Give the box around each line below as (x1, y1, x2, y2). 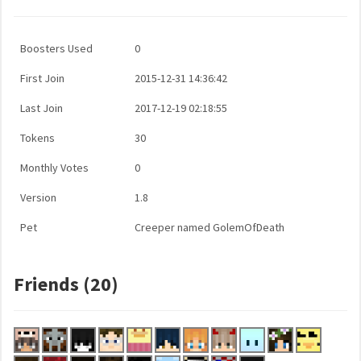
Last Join (20, 101, 63, 115)
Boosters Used (20, 41, 93, 56)
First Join (20, 71, 64, 85)
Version (20, 190, 56, 205)
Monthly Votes (20, 160, 89, 175)
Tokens (20, 131, 55, 145)
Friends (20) (14, 272, 118, 297)
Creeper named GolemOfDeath (135, 220, 284, 234)
